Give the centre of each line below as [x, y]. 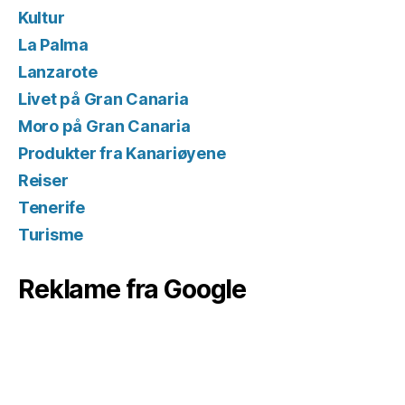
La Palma [53, 44]
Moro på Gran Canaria [104, 126]
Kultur [42, 17]
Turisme [51, 234]
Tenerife [52, 207]
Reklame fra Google [132, 289]
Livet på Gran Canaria [104, 99]
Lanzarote [58, 71]
